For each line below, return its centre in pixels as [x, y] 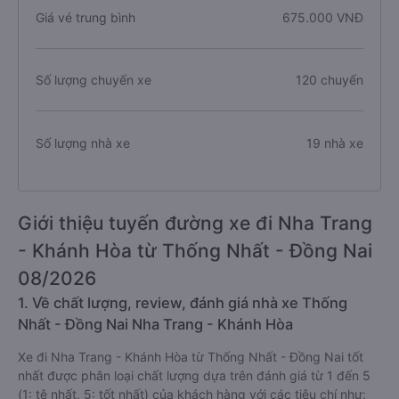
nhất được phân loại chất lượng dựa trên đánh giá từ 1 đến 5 [194, 375]
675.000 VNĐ [322, 17]
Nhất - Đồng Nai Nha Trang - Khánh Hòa [155, 324]
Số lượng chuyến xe [94, 80]
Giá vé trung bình [85, 17]
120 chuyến [329, 80]
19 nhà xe [334, 142]
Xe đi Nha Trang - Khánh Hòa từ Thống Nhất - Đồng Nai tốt [191, 357]
